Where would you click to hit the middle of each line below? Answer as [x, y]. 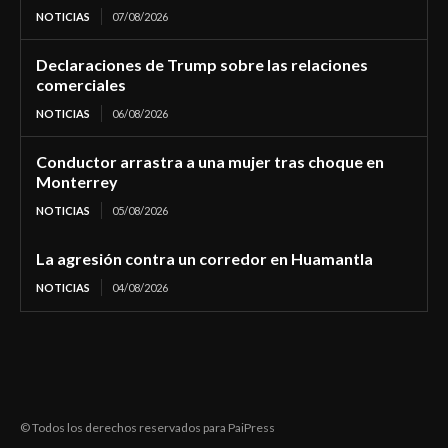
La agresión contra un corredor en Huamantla [204, 259]
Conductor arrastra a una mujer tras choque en [210, 162]
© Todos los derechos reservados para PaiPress [147, 428]
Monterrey [77, 182]
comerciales [81, 85]
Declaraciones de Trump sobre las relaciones [202, 65]
